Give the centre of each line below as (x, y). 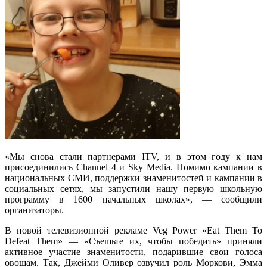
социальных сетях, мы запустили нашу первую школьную (133, 188)
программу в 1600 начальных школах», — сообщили (133, 199)
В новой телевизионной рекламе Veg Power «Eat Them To (133, 230)
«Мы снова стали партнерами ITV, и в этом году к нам (133, 156)
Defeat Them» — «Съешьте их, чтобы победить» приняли (133, 241)
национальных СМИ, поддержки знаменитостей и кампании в (133, 178)
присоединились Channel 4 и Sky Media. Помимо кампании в (133, 167)
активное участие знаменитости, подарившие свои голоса (133, 252)
